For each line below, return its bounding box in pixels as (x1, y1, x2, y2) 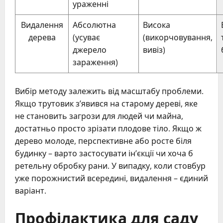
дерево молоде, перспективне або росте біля (15, 135, 192, 146)
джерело (73, 44, 107, 55)
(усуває (73, 31, 100, 43)
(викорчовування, (143, 31, 213, 43)
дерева (28, 31, 56, 43)
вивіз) (143, 44, 165, 55)
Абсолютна (73, 19, 116, 30)
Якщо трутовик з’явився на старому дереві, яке (15, 98, 198, 109)
